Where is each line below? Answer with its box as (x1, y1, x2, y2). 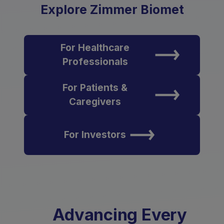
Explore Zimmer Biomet (40, 2, 184, 17)
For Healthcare (60, 42, 129, 53)
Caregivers (69, 96, 121, 107)
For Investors (64, 129, 126, 140)
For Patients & (62, 82, 127, 93)
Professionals (62, 56, 128, 67)
